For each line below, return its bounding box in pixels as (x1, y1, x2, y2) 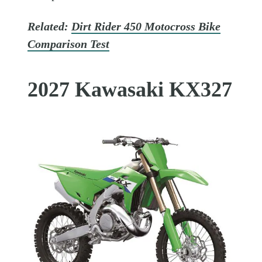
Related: (27, 20, 72, 33)
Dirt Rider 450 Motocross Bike (71, 20, 221, 33)
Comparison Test (27, 37, 110, 50)
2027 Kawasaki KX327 (27, 78, 233, 101)
